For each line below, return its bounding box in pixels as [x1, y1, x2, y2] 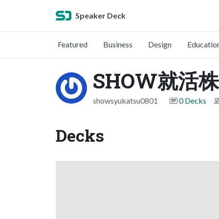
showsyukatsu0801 [93, 96, 158, 105]
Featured [58, 40, 88, 49]
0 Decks [179, 96, 206, 105]
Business [103, 40, 132, 49]
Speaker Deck [75, 11, 126, 20]
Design [148, 40, 172, 49]
